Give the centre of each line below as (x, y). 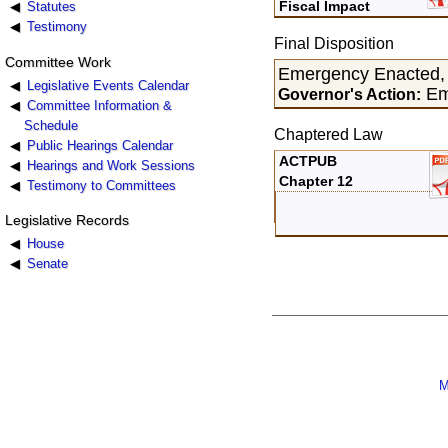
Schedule (51, 125)
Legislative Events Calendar (107, 85)
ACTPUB (308, 161)
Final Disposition (333, 43)
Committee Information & (99, 105)
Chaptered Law (328, 135)
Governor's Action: (350, 93)
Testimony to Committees (101, 185)
